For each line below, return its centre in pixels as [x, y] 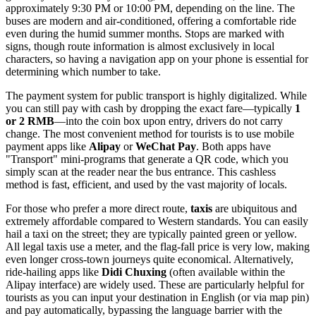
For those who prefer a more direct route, [98, 208]
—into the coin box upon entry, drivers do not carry [169, 121]
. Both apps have [233, 146]
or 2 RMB [30, 121]
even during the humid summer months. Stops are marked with [145, 33]
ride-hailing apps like [54, 272]
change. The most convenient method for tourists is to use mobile [150, 133]
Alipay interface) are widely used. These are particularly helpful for [155, 284]
